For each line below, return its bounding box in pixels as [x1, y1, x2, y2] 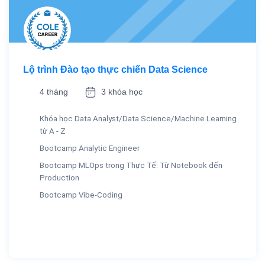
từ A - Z [40, 127, 66, 136]
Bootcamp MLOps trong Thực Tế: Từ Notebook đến [40, 161, 222, 170]
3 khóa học [101, 87, 143, 97]
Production [40, 173, 79, 183]
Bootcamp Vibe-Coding [40, 190, 122, 200]
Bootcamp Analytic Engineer [40, 144, 140, 153]
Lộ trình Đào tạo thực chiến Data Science [23, 64, 208, 75]
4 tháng [40, 87, 68, 97]
